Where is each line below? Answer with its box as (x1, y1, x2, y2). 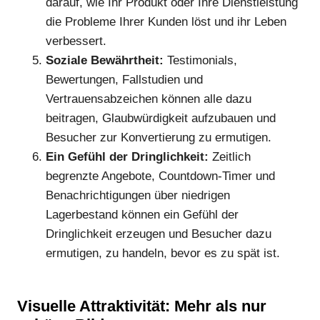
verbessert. (46, 34, 106, 48)
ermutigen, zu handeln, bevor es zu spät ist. (46, 246, 280, 260)
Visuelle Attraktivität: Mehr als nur (17, 296, 266, 315)
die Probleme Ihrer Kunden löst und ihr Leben (46, 14, 286, 29)
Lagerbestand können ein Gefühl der (46, 207, 239, 221)
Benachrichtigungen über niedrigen (46, 188, 230, 202)
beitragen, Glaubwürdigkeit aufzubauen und (46, 111, 276, 125)
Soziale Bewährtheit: (46, 53, 164, 67)
